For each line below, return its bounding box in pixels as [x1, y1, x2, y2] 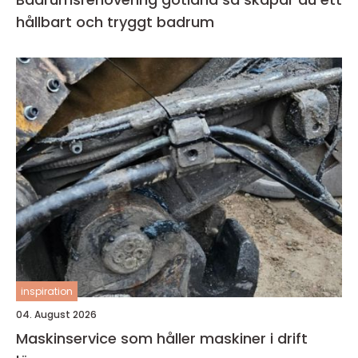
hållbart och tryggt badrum [16, 12, 214, 32]
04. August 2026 [16, 308, 97, 321]
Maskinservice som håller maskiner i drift [16, 328, 308, 348]
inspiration [21, 284, 73, 298]
